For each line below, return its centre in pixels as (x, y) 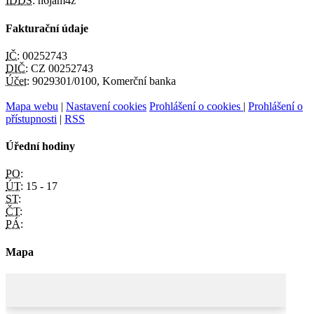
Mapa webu (32, 106)
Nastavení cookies (106, 106)
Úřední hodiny (40, 146)
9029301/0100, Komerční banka (103, 81)
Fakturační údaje (47, 28)
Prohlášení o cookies (196, 106)
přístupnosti (31, 118)
